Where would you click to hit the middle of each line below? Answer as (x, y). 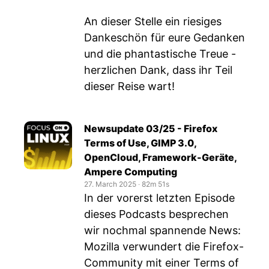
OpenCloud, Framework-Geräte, (160, 157)
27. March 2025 (110, 184)
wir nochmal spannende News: (162, 230)
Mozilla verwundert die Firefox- (164, 246)
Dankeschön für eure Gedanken (165, 38)
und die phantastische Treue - (160, 54)
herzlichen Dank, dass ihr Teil (158, 70)
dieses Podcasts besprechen (156, 214)
